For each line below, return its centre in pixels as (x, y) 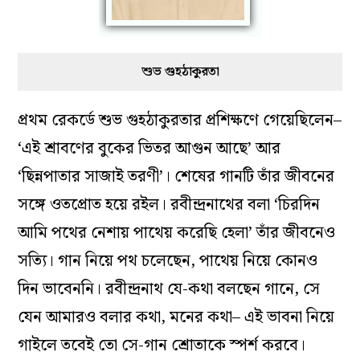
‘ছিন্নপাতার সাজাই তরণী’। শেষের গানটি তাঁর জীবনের (176, 177)
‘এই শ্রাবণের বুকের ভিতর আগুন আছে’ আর (149, 149)
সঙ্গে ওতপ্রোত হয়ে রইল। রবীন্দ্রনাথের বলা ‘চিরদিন (169, 205)
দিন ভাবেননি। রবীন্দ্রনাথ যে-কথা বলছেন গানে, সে (169, 290)
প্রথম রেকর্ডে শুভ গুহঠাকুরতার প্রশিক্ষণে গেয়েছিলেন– (180, 121)
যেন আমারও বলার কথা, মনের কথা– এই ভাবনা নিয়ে (176, 318)
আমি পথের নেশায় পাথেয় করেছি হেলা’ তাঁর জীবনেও (177, 233)
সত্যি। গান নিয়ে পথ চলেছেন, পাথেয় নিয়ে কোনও (168, 262)
